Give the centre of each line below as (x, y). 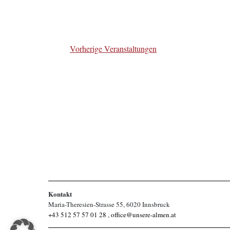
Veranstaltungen (130, 49)
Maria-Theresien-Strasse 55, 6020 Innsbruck (109, 204)
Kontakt (60, 194)
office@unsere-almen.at (143, 215)
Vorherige (87, 49)
